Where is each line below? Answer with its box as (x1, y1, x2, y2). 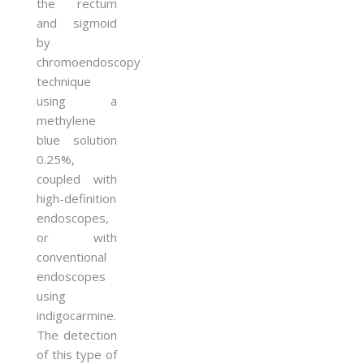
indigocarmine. (37, 306, 116, 323)
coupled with (37, 170, 117, 187)
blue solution (37, 131, 117, 148)
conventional (37, 248, 106, 265)
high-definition (37, 189, 116, 206)
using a (37, 92, 117, 109)
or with (37, 228, 117, 245)
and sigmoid (37, 14, 117, 31)
